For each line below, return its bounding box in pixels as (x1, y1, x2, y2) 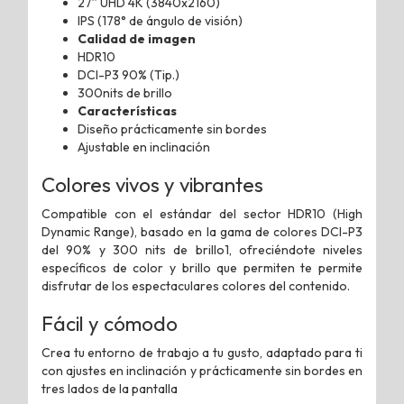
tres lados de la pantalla (41, 380, 180, 397)
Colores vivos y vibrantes (41, 171, 263, 197)
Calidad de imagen (78, 30, 196, 47)
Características (78, 102, 177, 119)
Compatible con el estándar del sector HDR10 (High (41, 205, 363, 222)
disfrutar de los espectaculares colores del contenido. (41, 277, 350, 294)
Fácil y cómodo (41, 310, 178, 336)
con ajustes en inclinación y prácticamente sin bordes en (41, 362, 363, 379)
